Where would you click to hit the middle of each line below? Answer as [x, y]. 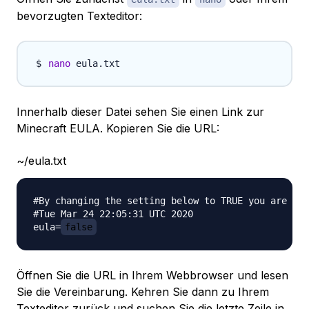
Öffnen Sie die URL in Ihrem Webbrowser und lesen [152, 276]
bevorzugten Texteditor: [79, 16]
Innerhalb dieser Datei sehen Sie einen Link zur [140, 112]
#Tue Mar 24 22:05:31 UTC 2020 [113, 214]
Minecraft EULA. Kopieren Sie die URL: [118, 129]
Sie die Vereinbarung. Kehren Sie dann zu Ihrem [143, 292]
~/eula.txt [41, 161]
